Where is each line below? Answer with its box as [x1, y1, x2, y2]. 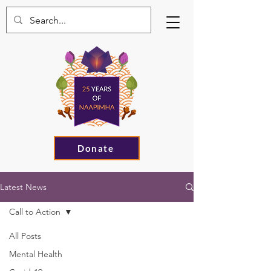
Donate [77, 143, 114, 154]
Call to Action [9, 206, 60, 217]
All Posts [9, 230, 41, 241]
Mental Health [9, 249, 62, 260]
